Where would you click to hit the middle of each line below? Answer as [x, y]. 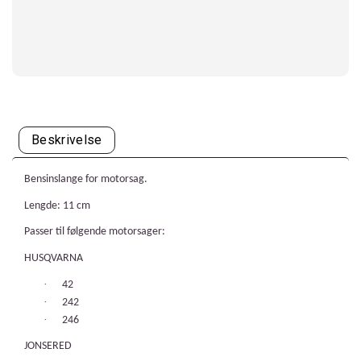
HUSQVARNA [57, 258]
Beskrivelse [67, 140]
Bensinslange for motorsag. [86, 179]
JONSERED [48, 346]
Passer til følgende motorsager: [95, 232]
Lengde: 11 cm [57, 205]
